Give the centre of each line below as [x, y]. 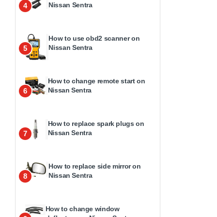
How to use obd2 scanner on [94, 39]
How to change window [82, 209]
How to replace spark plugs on [96, 124]
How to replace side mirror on [94, 166]
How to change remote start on [96, 81]
